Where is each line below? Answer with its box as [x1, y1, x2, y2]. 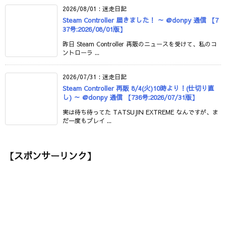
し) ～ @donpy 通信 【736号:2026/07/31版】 [63, 92, 198, 102]
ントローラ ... [63, 48, 99, 56]
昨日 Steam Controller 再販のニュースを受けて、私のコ [63, 39, 217, 48]
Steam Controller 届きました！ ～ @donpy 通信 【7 [63, 15, 218, 25]
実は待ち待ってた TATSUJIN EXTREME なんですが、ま [63, 107, 218, 116]
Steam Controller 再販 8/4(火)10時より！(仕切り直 [63, 83, 214, 93]
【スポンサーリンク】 [5, 149, 96, 162]
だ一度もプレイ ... [63, 116, 111, 125]
